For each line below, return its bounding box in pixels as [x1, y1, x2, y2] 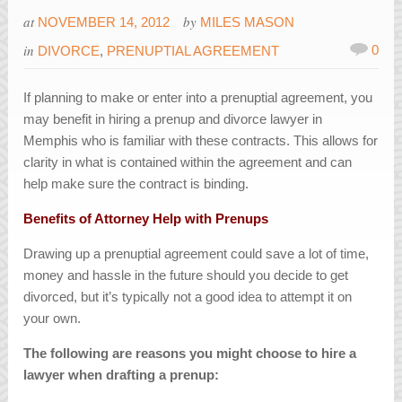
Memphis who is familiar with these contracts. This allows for [23, 133, 379, 149]
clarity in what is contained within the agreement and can [23, 154, 353, 170]
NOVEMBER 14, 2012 [38, 14, 170, 31]
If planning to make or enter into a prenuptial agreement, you [23, 90, 373, 106]
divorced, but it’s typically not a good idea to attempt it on [23, 289, 353, 305]
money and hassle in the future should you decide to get [23, 267, 349, 284]
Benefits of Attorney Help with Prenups [23, 211, 269, 227]
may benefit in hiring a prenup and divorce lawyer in [23, 111, 323, 127]
